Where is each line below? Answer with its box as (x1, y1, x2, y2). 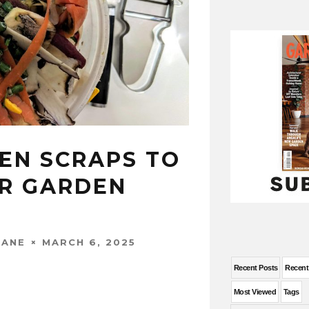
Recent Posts (234, 263, 278, 272)
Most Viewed (234, 288, 276, 296)
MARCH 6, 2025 (42, 236, 136, 248)
